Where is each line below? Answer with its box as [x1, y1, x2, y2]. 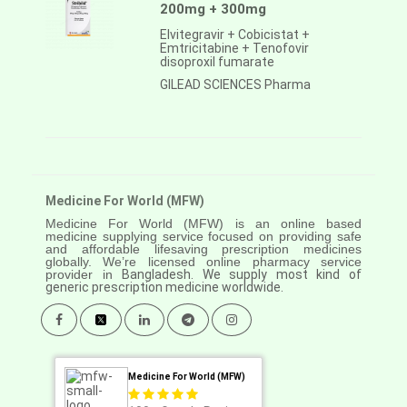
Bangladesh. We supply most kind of [122, 267, 362, 283]
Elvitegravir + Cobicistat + [160, 27, 310, 43]
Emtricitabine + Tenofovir [160, 41, 309, 56]
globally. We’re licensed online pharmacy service [45, 254, 362, 270]
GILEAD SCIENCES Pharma [160, 77, 311, 93]
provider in [45, 267, 123, 283]
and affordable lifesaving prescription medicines [45, 242, 362, 257]
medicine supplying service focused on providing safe [45, 229, 362, 244]
